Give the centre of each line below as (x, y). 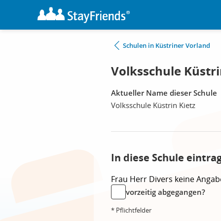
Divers (162, 179)
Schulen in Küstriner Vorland (166, 45)
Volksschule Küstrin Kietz (153, 105)
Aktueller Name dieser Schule (164, 93)
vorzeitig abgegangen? (166, 192)
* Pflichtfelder (131, 210)
